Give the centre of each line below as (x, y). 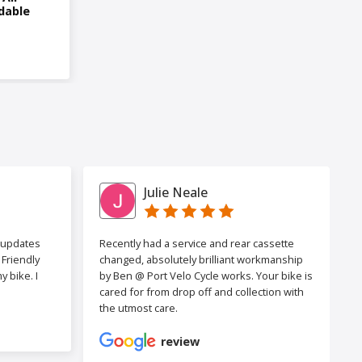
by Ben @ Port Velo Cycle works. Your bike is (206, 276)
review (181, 342)
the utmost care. (139, 308)
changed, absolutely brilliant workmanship (202, 260)
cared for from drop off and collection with (202, 292)
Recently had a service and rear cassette (197, 244)
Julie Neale (176, 192)
